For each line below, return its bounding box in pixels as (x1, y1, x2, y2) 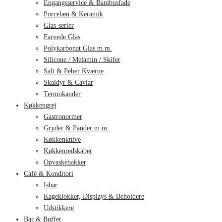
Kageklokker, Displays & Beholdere (44, 192, 144, 200)
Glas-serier (44, 21, 74, 29)
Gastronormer (44, 112, 82, 120)
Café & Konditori (24, 169, 73, 177)
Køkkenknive (44, 135, 81, 143)
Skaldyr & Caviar (44, 78, 93, 86)
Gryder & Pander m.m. (44, 124, 109, 132)
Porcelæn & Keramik (44, 10, 103, 18)
